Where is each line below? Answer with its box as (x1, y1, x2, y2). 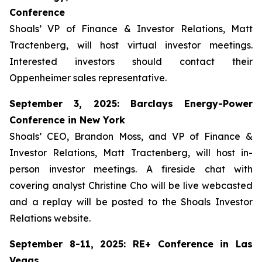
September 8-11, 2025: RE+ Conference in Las (9, 238, 253, 250)
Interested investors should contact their (9, 56, 253, 67)
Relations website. (9, 212, 91, 224)
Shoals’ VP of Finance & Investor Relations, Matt (9, 23, 253, 35)
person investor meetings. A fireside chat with (9, 163, 253, 175)
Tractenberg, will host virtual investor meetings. (9, 39, 253, 51)
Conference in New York (9, 114, 125, 126)
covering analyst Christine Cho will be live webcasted (9, 180, 253, 191)
